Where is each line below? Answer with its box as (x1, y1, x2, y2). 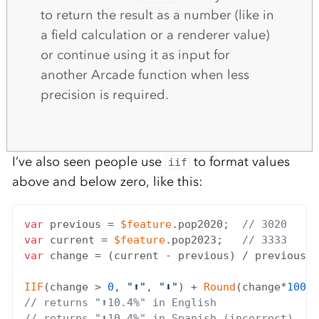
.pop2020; (171, 218, 242, 231)
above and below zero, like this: (11, 174, 202, 190)
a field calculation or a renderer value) (40, 27, 269, 43)
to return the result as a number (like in (40, 7, 274, 23)
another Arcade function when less (40, 67, 249, 83)
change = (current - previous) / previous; (43, 249, 313, 263)
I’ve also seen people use (11, 154, 165, 170)
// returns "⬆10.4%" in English (23, 296, 216, 310)
